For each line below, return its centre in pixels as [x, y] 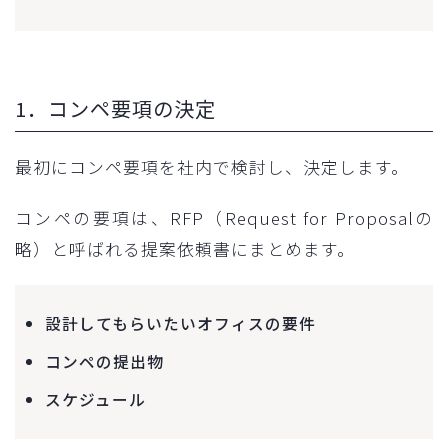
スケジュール [95, 399]
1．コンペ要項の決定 [115, 108]
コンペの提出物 [104, 361]
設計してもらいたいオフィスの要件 [180, 323]
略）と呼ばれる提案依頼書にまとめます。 [185, 248]
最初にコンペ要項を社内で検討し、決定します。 [212, 166]
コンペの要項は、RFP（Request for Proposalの [224, 217]
